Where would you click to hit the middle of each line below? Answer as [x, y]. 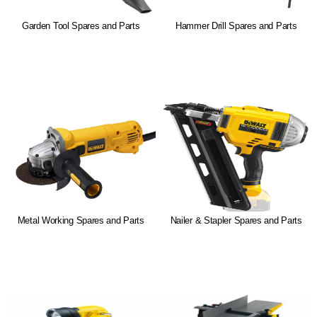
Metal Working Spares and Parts [81, 221]
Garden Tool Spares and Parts [81, 26]
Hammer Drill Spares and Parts [236, 26]
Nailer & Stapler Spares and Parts [236, 221]
